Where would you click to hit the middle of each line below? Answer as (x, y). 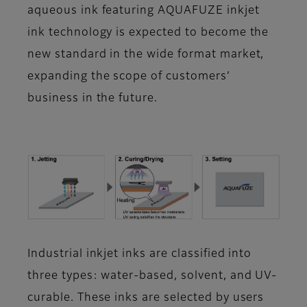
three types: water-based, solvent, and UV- (152, 276)
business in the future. (93, 99)
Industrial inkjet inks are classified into (140, 254)
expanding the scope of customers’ (129, 77)
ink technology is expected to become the (148, 33)
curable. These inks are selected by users (146, 298)
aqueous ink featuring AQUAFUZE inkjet (144, 11)
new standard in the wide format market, (146, 55)
